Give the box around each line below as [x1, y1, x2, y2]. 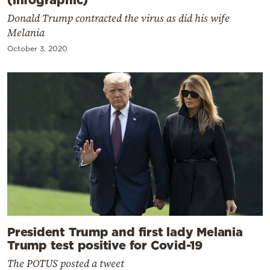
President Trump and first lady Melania [7, 224, 243, 238]
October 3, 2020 [7, 44, 67, 52]
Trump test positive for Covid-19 [7, 237, 202, 251]
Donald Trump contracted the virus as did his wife [7, 10, 230, 25]
